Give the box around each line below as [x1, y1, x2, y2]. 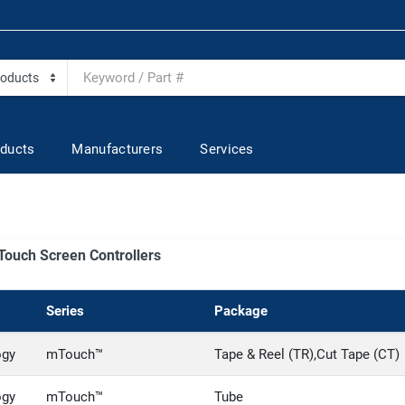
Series [46, 303, 84, 319]
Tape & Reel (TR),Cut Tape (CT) [214, 346, 400, 363]
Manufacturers [71, 140, 164, 157]
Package [214, 303, 268, 319]
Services [200, 140, 254, 157]
